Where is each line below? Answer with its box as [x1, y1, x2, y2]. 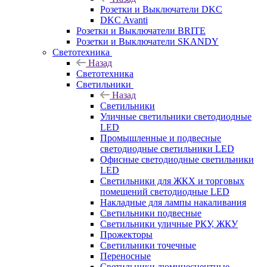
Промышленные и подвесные [100, 132, 221, 143]
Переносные [100, 250, 151, 261]
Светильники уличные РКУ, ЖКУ [100, 218, 238, 229]
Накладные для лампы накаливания [100, 197, 246, 207]
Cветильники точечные [100, 240, 196, 250]
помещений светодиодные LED [100, 186, 229, 197]
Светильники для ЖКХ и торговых [100, 175, 244, 186]
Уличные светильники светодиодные [100, 111, 252, 122]
